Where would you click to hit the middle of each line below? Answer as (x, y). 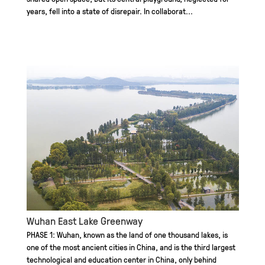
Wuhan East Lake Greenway (85, 221)
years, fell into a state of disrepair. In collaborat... (110, 11)
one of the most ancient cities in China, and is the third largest (131, 247)
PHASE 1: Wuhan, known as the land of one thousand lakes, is (127, 235)
